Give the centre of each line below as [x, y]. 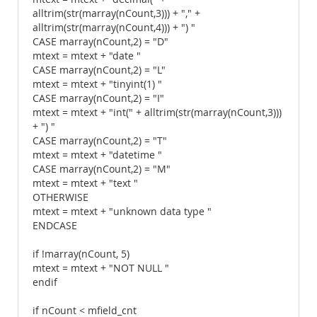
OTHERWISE [60, 197]
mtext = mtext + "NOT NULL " [101, 268]
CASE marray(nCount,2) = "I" [98, 98]
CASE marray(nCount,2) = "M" [102, 169]
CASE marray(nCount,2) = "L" [99, 70]
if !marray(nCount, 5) [81, 254]
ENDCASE [55, 226]
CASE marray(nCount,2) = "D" [100, 42]
